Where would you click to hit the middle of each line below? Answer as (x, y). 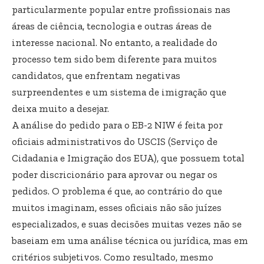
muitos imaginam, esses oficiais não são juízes (117, 207)
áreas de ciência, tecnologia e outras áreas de (112, 26)
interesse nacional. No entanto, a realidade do (115, 42)
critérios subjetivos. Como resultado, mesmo (113, 257)
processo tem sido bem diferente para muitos (114, 59)
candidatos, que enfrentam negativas (96, 75)
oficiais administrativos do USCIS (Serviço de (115, 141)
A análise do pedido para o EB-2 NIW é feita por (117, 125)
